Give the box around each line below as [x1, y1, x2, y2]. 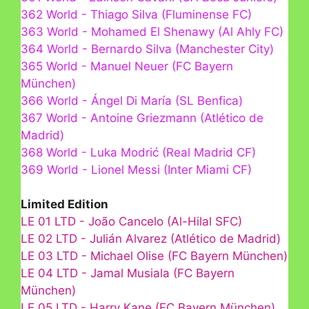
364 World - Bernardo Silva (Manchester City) [21, 41, 274, 56]
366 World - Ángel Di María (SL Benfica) [21, 93, 243, 108]
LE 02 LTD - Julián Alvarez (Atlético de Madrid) [21, 232, 281, 246]
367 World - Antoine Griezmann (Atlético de [21, 110, 263, 125]
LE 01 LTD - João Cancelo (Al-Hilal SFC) [21, 215, 242, 229]
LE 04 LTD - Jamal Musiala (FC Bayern [21, 266, 235, 281]
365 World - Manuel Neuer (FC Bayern [21, 59, 233, 73]
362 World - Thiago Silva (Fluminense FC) [21, 7, 252, 21]
